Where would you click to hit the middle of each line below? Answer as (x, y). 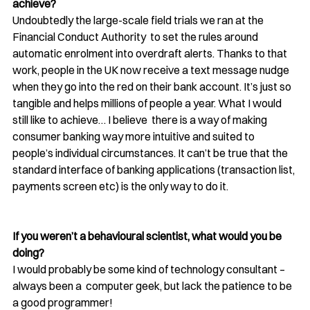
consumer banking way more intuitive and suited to (135, 136)
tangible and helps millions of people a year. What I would (148, 103)
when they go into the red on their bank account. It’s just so (153, 86)
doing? (29, 252)
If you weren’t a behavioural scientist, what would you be (148, 236)
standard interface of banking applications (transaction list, (155, 169)
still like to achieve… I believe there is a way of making (141, 119)
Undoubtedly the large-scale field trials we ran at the (139, 20)
